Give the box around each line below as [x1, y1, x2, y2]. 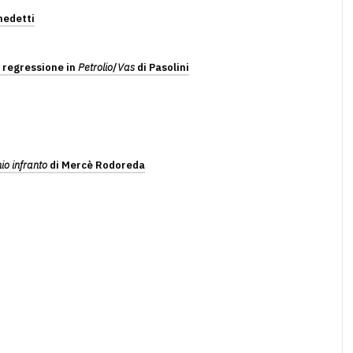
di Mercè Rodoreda [47, 158, 145, 172]
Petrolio [78, 61, 113, 74]
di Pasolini [135, 61, 189, 74]
